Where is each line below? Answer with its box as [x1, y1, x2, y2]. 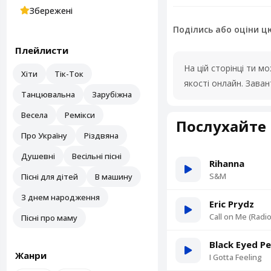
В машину [95, 171, 132, 182]
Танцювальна [21, 89, 75, 100]
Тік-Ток [54, 68, 83, 79]
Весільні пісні [72, 151, 122, 162]
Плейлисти [15, 44, 68, 56]
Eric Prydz [209, 198, 254, 210]
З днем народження [21, 192, 100, 203]
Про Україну [21, 130, 67, 141]
